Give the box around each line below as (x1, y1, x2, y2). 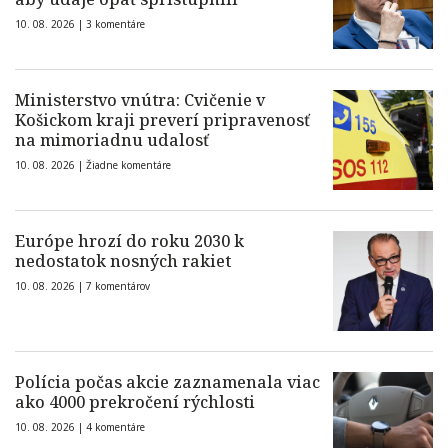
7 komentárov (86, 279, 150, 293)
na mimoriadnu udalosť (15, 129, 209, 151)
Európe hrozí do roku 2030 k (15, 230, 244, 252)
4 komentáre (86, 420, 145, 434)
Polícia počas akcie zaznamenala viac (15, 371, 320, 393)
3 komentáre (86, 17, 145, 31)
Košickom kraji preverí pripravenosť (15, 109, 310, 131)
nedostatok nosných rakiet (15, 250, 231, 272)
